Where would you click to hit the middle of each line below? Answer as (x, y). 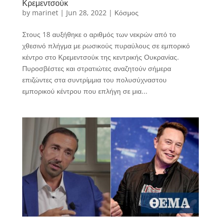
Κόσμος (126, 12)
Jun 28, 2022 (86, 12)
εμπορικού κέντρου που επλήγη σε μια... (85, 91)
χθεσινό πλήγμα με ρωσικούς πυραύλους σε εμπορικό (106, 45)
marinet (45, 12)
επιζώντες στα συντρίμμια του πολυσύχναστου (94, 79)
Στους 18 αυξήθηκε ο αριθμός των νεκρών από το (99, 34)
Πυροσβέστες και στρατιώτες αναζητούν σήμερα (96, 68)
